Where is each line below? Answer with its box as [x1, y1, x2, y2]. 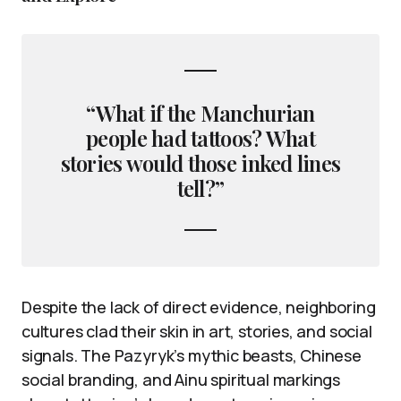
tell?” [176, 174, 225, 203]
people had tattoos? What [86, 124, 315, 153]
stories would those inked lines [60, 149, 341, 178]
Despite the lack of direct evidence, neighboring [21, 296, 376, 319]
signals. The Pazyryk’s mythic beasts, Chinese [21, 345, 362, 367]
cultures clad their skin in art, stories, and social [21, 320, 372, 343]
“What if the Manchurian [86, 98, 315, 128]
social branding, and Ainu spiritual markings [21, 369, 341, 391]
